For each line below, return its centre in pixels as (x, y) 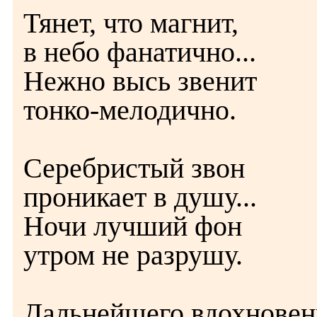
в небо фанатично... (140, 52)
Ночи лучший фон (133, 226)
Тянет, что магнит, (131, 23)
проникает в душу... (140, 197)
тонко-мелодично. (130, 110)
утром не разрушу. (133, 255)
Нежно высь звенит (140, 81)
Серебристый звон (134, 168)
